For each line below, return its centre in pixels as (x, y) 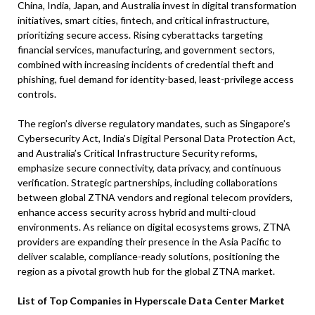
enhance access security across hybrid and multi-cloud (137, 212)
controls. (37, 94)
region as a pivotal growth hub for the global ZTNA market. (146, 271)
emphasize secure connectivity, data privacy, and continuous (149, 168)
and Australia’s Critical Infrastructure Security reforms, (137, 153)
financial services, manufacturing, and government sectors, (146, 50)
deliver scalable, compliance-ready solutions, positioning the (149, 257)
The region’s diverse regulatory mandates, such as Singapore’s (154, 124)
